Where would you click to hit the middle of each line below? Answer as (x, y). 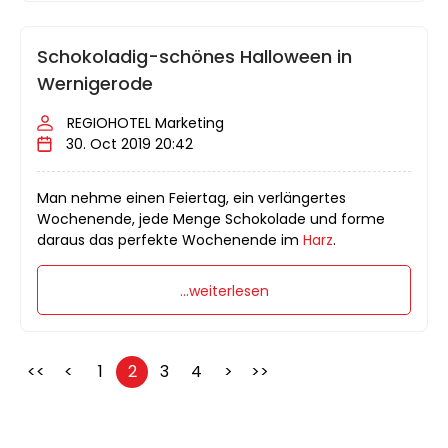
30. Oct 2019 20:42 (130, 143)
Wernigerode (95, 83)
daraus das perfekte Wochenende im (170, 239)
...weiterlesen (224, 290)
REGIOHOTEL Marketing (145, 122)
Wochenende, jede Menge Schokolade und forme (211, 218)
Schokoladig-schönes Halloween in (194, 56)
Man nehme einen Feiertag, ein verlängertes (191, 197)
